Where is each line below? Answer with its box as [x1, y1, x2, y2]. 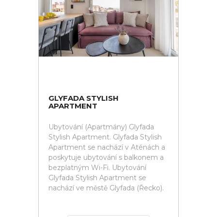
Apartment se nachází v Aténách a [48, 143, 165, 152]
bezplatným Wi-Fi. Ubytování [48, 163, 146, 172]
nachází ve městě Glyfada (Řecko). [48, 184, 164, 192]
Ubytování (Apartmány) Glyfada [48, 123, 154, 131]
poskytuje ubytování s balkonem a [48, 153, 164, 162]
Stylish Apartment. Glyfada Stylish [48, 133, 162, 141]
